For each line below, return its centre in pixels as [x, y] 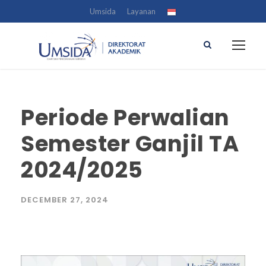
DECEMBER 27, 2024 [65, 199]
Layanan [141, 11]
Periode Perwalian [125, 117]
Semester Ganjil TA [130, 143]
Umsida [103, 11]
